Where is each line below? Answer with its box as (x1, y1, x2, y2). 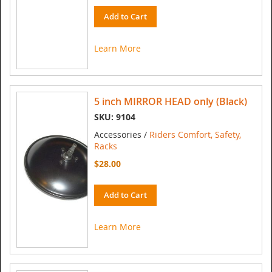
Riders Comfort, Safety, (149, 129, 241, 141)
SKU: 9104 (94, 111, 135, 123)
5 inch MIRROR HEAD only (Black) (94, 95, 247, 109)
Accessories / (94, 129, 149, 141)
